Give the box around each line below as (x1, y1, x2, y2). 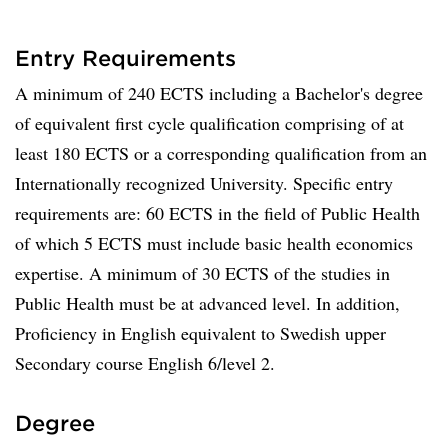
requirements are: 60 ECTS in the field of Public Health (15, 201, 420, 225)
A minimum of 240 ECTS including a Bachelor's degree (15, 81, 423, 105)
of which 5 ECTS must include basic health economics (15, 231, 413, 255)
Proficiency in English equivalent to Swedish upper (15, 321, 386, 345)
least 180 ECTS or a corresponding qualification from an (15, 141, 427, 165)
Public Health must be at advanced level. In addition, (15, 291, 400, 315)
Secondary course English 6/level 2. (15, 351, 275, 375)
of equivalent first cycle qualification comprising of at (15, 111, 404, 135)
